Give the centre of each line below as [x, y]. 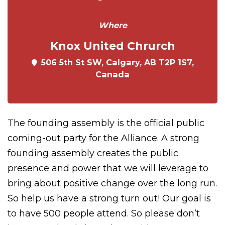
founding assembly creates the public [93, 153]
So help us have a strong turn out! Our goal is [109, 198]
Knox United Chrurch [113, 46]
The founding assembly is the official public [106, 123]
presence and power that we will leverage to [108, 168]
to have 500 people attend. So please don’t [104, 213]
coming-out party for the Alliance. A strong [103, 138]
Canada [113, 74]
